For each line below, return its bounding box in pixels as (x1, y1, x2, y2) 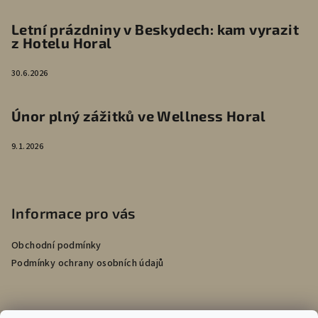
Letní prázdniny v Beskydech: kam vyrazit (11, 21, 299, 38)
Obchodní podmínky (11, 238, 102, 253)
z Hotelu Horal (11, 34, 112, 51)
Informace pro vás (11, 204, 136, 221)
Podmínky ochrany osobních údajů (11, 256, 164, 270)
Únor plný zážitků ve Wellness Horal (11, 107, 265, 124)
